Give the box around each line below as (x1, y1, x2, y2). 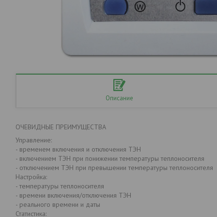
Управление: (15, 135, 52, 144)
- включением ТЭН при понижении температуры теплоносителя (15, 154, 204, 163)
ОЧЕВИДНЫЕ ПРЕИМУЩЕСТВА (15, 122, 108, 131)
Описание (105, 93, 133, 102)
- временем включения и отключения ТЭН (15, 144, 141, 154)
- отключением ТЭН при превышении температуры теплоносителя (15, 163, 213, 172)
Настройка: (15, 172, 47, 181)
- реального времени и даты (15, 200, 100, 209)
